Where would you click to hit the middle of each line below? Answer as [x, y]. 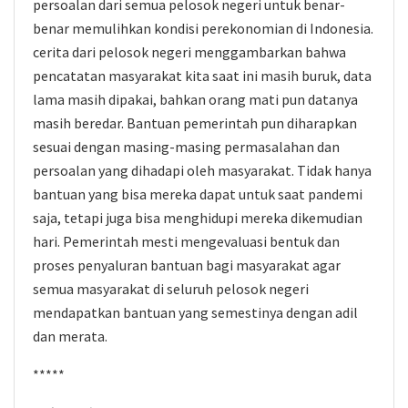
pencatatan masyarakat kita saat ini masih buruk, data [202, 76]
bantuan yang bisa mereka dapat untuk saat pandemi [198, 194]
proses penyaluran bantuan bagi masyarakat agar [187, 265]
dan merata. [70, 336]
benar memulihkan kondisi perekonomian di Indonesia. [203, 28]
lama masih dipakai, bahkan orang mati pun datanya [195, 99]
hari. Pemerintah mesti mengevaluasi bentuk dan [186, 241]
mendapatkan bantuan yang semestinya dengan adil [195, 312]
